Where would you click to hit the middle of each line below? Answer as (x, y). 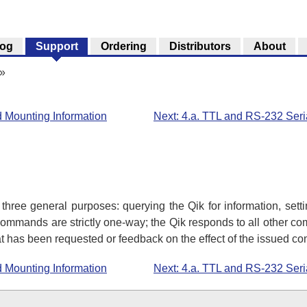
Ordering (123, 46)
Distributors (200, 46)
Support (57, 46)
